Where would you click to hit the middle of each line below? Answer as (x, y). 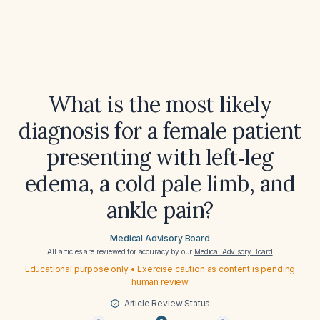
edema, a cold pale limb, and (160, 184)
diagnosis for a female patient (160, 131)
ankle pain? (160, 210)
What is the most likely (160, 104)
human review (160, 282)
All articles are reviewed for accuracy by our (121, 251)
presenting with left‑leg (160, 157)
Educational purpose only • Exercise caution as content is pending (160, 269)
